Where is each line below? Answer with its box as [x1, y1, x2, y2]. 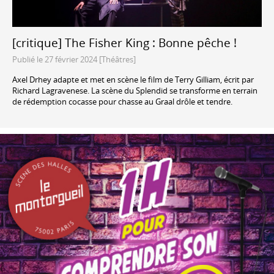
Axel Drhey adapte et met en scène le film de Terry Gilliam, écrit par [12, 73, 254, 85]
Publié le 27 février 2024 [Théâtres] [12, 54, 136, 65]
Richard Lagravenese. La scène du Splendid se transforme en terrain [12, 84, 257, 96]
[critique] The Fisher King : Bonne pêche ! [12, 34, 237, 51]
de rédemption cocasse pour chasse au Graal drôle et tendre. [12, 95, 232, 107]
